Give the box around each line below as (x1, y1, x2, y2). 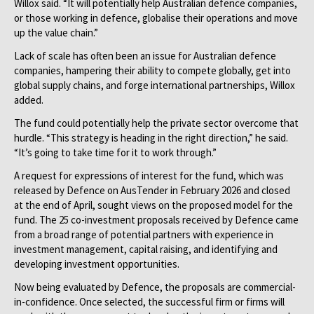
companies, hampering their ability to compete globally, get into (14, 64, 291, 77)
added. (14, 93, 43, 107)
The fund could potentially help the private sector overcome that (14, 116, 299, 130)
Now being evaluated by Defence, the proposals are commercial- (14, 280, 296, 294)
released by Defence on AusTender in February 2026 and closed (14, 184, 290, 197)
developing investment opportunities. (14, 257, 179, 271)
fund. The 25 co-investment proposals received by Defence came (14, 213, 299, 226)
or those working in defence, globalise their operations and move (14, 11, 298, 25)
